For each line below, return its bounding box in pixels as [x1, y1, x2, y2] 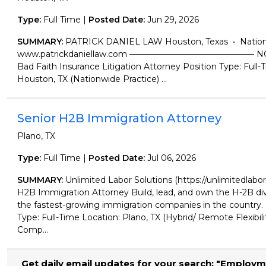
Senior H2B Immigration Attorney [17, 111, 221, 125]
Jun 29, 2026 [147, 14, 199, 25]
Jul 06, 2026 [147, 153, 196, 163]
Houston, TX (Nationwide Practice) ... [17, 74, 167, 84]
